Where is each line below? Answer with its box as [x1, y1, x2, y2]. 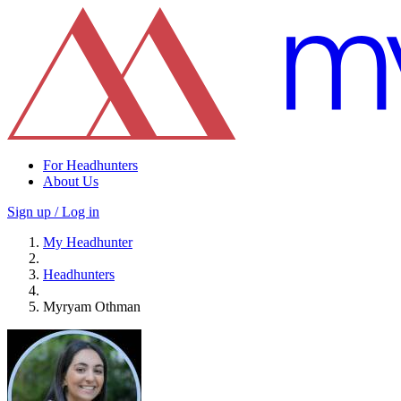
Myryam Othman [43, 298, 141, 314]
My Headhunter [43, 234, 132, 250]
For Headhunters [43, 157, 138, 173]
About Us [43, 173, 98, 189]
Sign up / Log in [7, 203, 99, 219]
